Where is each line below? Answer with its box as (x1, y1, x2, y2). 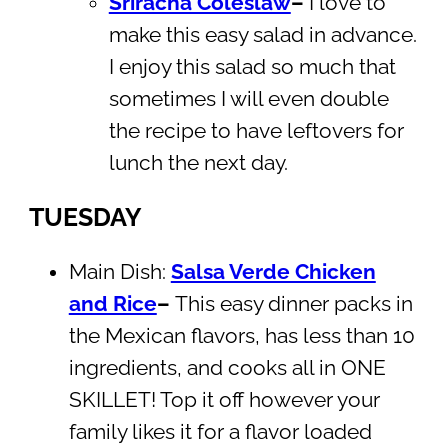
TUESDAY (28, 201, 142, 232)
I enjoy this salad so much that (108, 54, 396, 79)
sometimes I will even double (108, 86, 389, 111)
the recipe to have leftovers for (108, 118, 404, 143)
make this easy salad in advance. (108, 22, 417, 47)
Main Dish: (68, 259, 171, 284)
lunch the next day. (108, 150, 288, 175)
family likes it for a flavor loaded (68, 419, 372, 444)
